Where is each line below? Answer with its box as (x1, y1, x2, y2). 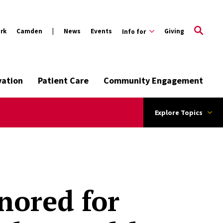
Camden (16, 26, 42, 35)
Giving (164, 26, 184, 35)
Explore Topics (154, 108, 203, 117)
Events (91, 26, 112, 35)
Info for (122, 27, 146, 36)
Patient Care (38, 75, 89, 86)
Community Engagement (104, 75, 203, 86)
